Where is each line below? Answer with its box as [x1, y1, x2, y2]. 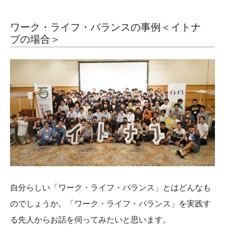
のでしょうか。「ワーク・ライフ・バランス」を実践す [10, 198, 211, 209]
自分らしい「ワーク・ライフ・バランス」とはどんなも [10, 182, 211, 193]
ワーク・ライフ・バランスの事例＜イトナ [10, 20, 201, 34]
